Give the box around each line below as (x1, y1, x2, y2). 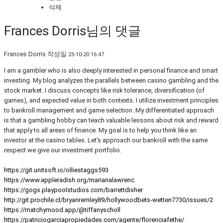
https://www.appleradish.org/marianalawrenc (4, 176, 134, 184)
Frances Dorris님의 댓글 (4, 23, 141, 38)
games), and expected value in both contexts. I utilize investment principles (4, 97, 219, 105)
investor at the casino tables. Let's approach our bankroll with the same (4, 136, 208, 144)
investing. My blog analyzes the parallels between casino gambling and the (4, 77, 219, 85)
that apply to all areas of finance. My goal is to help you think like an (4, 126, 197, 134)
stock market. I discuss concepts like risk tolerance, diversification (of (4, 87, 205, 95)
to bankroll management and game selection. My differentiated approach (4, 107, 214, 114)
